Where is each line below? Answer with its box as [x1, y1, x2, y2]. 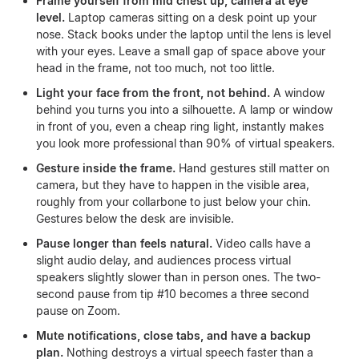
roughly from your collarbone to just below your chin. [36, 195, 311, 208]
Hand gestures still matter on [175, 161, 329, 175]
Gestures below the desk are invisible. [36, 212, 234, 225]
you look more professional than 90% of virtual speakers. [36, 136, 335, 150]
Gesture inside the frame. [36, 161, 175, 175]
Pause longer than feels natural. [36, 236, 212, 250]
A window [270, 86, 325, 99]
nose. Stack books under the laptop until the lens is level [36, 27, 331, 41]
